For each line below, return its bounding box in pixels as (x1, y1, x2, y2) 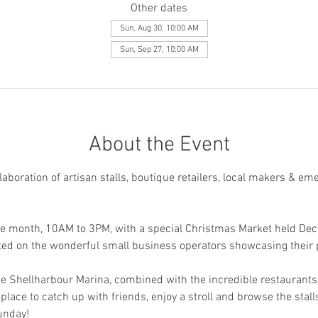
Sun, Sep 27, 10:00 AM (119, 45, 199, 55)
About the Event (88, 132, 230, 158)
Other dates (131, 1, 187, 16)
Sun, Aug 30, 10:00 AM (119, 23, 199, 33)
